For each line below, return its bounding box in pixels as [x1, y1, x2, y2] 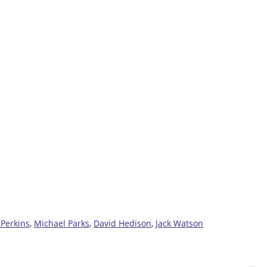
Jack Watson [156, 218, 203, 229]
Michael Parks [34, 218, 89, 229]
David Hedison [94, 218, 151, 229]
